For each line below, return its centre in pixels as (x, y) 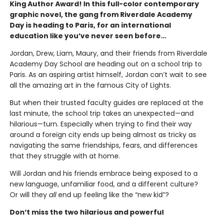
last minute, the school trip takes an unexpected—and (102, 114)
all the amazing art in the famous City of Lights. (90, 85)
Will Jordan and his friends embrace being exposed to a (104, 174)
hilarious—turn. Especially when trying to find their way (101, 124)
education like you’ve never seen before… (88, 36)
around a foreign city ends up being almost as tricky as (103, 135)
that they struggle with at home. (65, 156)
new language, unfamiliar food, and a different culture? (104, 184)
